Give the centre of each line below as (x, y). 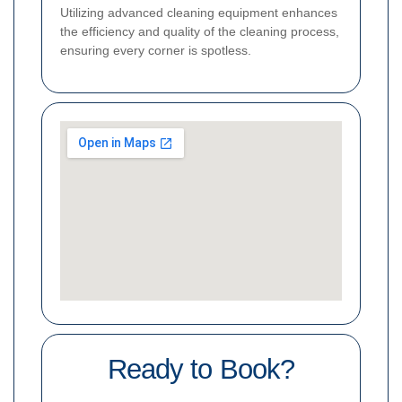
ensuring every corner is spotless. (156, 50)
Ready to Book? (201, 369)
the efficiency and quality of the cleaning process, (200, 31)
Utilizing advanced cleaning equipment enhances (199, 12)
